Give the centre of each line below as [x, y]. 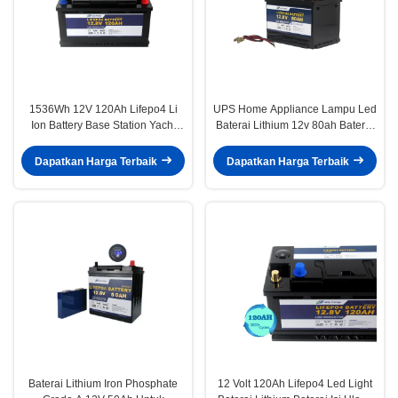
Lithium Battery [103, 142]
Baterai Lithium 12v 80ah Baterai [295, 126]
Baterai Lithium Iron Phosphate [103, 384]
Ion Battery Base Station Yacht [103, 126]
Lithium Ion [295, 142]
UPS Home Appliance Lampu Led [295, 110]
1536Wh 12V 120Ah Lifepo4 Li [103, 110]
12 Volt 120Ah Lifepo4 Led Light [295, 384]
